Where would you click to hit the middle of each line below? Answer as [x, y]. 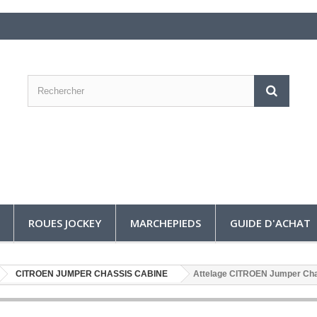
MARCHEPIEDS [166, 223]
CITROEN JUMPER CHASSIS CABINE [93, 274]
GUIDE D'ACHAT [270, 223]
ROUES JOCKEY [65, 223]
